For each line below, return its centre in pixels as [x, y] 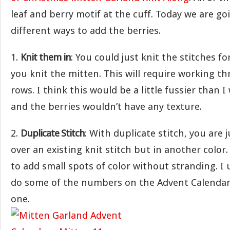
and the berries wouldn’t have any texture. [106, 107]
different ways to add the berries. [86, 31]
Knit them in [46, 57]
